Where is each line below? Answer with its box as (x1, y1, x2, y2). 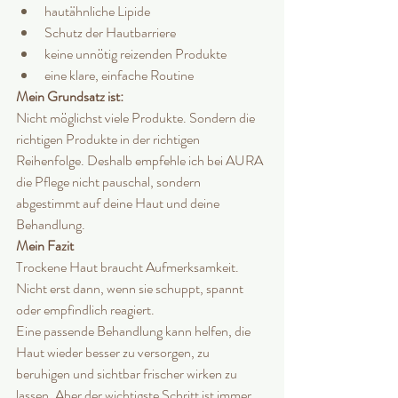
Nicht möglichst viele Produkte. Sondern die (16, 107, 258, 129)
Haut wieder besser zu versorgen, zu (16, 342, 212, 363)
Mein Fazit (16, 235, 76, 257)
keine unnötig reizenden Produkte (44, 44, 227, 65)
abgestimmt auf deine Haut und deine (16, 193, 222, 214)
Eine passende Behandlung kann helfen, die (16, 321, 253, 342)
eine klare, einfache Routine (44, 65, 194, 86)
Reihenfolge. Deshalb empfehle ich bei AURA (16, 150, 266, 171)
